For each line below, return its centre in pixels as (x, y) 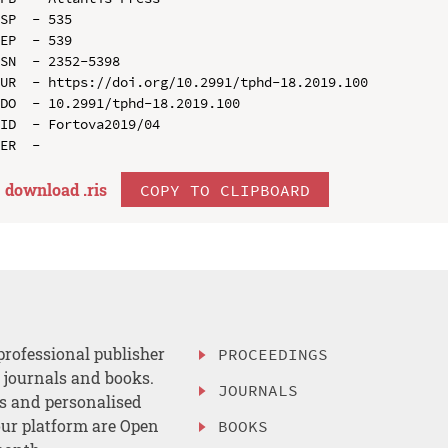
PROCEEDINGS (273, 354)
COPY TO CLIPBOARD (224, 189)
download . (45, 189)
